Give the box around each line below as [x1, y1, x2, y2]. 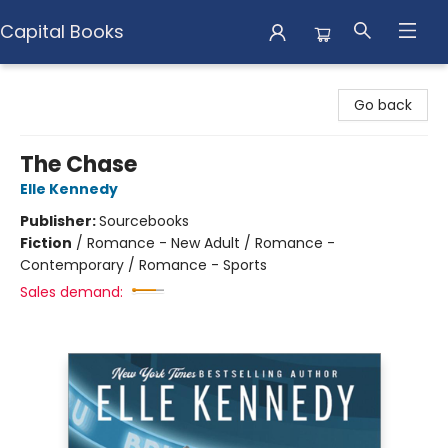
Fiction [20, 233, 72, 253]
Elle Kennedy [20, 179, 118, 199]
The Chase [20, 149, 137, 180]
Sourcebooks [99, 211, 189, 231]
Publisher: [20, 211, 99, 231]
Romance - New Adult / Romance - [87, 233, 335, 253]
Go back [354, 95, 412, 115]
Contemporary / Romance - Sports [20, 255, 267, 275]
